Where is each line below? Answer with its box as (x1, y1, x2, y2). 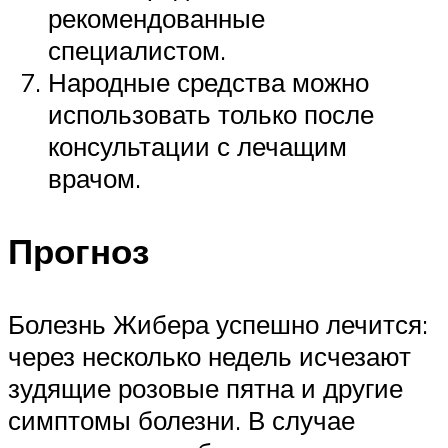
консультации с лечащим (48, 129, 347, 162)
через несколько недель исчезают (8, 340, 411, 372)
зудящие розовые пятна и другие (8, 372, 403, 404)
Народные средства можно (48, 65, 369, 98)
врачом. (48, 161, 141, 194)
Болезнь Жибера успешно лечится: (8, 308, 428, 340)
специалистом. (48, 33, 226, 66)
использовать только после (48, 97, 374, 130)
